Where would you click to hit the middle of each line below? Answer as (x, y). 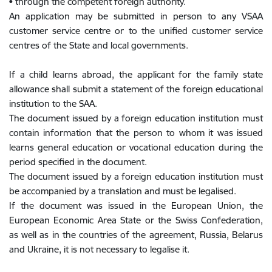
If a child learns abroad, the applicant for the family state (136, 74)
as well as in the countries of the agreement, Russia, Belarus (136, 235)
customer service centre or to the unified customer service (136, 31)
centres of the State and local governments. (99, 45)
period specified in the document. (78, 162)
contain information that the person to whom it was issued (136, 133)
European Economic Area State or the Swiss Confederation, (136, 220)
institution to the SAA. (53, 104)
